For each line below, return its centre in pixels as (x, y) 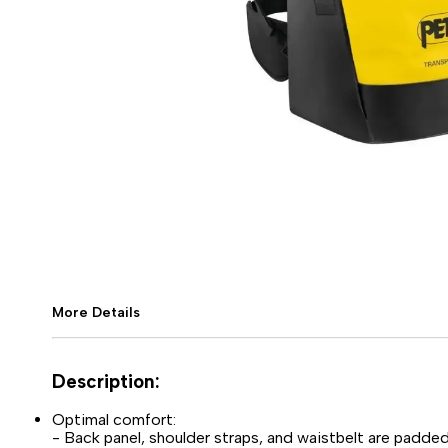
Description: (106, 381)
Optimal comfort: (114, 419)
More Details (96, 312)
